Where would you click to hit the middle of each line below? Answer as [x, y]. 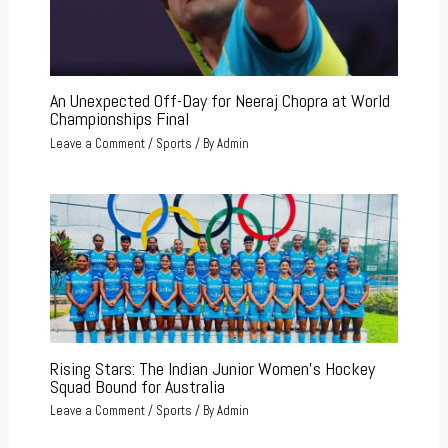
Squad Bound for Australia [137, 386]
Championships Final [119, 119]
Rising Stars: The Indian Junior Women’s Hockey [212, 368]
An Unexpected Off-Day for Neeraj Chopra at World [219, 101]
